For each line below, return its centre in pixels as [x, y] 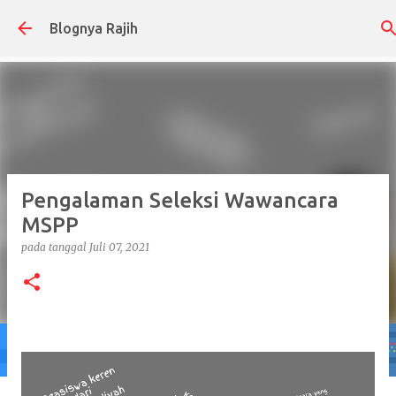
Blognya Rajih [94, 28]
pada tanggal [55, 247]
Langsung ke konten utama [207, 22]
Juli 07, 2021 [119, 247]
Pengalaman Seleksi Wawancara [180, 200]
